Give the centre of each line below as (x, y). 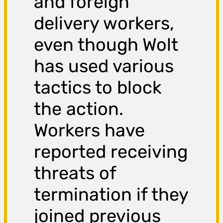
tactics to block (98, 88)
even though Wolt (106, 45)
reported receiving (111, 152)
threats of (75, 173)
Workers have (90, 130)
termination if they (111, 195)
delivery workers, (104, 23)
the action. (79, 109)
